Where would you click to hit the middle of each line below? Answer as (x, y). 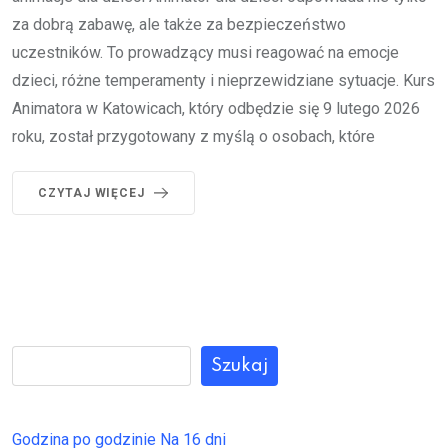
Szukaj (239, 365)
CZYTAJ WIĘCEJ (91, 192)
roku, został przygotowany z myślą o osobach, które (193, 136)
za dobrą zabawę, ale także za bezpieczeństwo (179, 24)
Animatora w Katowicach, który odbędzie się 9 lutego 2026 (216, 108)
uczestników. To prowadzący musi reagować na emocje (205, 52)
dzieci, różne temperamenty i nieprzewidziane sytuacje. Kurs (223, 80)
